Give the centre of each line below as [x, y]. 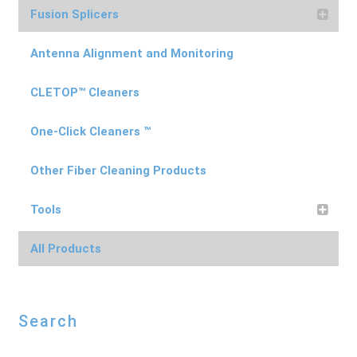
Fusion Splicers [74, 14]
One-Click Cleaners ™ [90, 131]
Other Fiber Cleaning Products [118, 170]
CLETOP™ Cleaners [84, 92]
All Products [65, 248]
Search [48, 322]
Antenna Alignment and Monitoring [131, 53]
